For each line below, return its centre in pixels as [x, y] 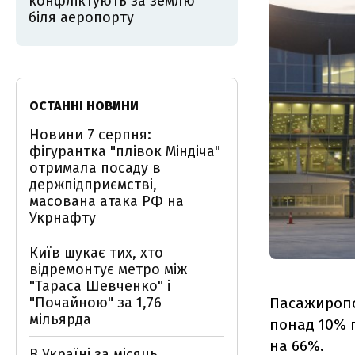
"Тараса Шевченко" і [100, 286]
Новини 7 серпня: [90, 135]
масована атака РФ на [107, 201]
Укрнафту [63, 218]
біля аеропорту [81, 17]
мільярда [60, 319]
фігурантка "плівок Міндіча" [125, 151]
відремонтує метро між [108, 269]
